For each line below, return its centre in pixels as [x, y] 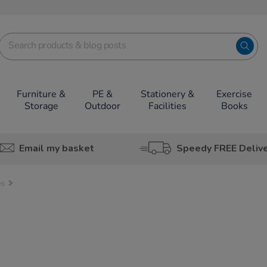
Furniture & [41, 94]
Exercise [235, 94]
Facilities [167, 106]
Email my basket [56, 148]
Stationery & [167, 94]
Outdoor [103, 106]
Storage [41, 106]
